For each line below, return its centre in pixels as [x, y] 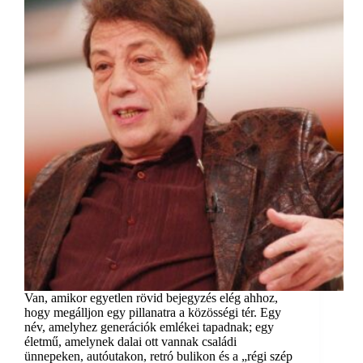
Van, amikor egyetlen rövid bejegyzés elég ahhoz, [151, 298]
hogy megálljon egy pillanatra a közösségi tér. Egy [153, 313]
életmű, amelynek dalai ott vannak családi [130, 342]
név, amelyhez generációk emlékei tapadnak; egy [149, 327]
